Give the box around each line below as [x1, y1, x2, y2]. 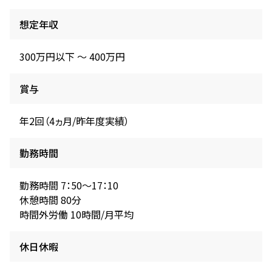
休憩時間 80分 [19, 192, 81, 207]
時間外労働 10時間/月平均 [19, 206, 134, 222]
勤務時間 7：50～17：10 [19, 177, 118, 192]
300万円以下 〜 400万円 [19, 49, 125, 64]
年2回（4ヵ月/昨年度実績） [19, 113, 129, 128]
